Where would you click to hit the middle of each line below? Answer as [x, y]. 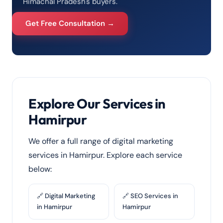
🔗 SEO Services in [150, 196]
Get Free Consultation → [70, 23]
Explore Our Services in [97, 104]
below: [40, 169]
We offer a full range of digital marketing [101, 141]
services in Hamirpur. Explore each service [105, 155]
